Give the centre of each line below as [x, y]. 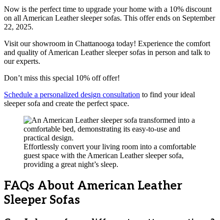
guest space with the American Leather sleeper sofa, [104, 156]
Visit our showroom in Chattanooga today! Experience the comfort [107, 44]
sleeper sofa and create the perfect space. [67, 104]
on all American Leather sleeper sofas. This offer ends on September [110, 18]
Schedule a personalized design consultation [72, 95]
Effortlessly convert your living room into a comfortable [110, 147]
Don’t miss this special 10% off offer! [62, 78]
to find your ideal [167, 95]
